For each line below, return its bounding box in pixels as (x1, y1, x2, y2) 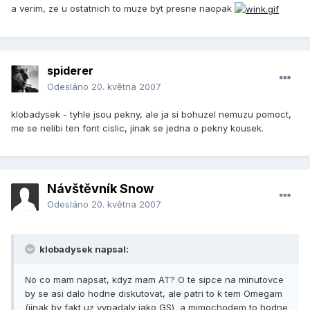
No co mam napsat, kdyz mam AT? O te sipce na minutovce (25, 274, 284, 286)
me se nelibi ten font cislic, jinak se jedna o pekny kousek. (11, 122, 264, 134)
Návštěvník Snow (47, 181, 154, 197)
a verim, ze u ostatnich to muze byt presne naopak (11, 2, 235, 14)
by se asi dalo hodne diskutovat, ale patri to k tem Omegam (25, 288, 282, 300)
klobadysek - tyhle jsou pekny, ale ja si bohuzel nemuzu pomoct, (11, 109, 291, 120)
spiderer (47, 64, 93, 78)
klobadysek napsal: (37, 244, 129, 255)
